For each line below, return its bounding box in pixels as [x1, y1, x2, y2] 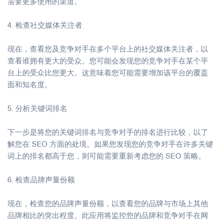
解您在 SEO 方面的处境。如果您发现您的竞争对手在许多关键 [7, 139, 213, 148]
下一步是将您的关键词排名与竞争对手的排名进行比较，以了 [7, 127, 208, 136]
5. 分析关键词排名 [7, 104, 67, 112]
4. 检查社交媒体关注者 [7, 20, 82, 29]
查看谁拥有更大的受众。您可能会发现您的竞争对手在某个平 [7, 56, 208, 65]
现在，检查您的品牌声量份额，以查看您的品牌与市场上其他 [7, 199, 208, 208]
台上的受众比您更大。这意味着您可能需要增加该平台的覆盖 [7, 68, 208, 77]
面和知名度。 [7, 80, 52, 89]
